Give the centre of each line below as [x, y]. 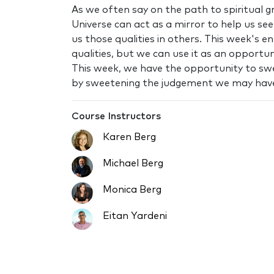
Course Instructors [116, 116]
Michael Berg [133, 163]
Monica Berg [132, 189]
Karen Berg [129, 137]
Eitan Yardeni [135, 216]
